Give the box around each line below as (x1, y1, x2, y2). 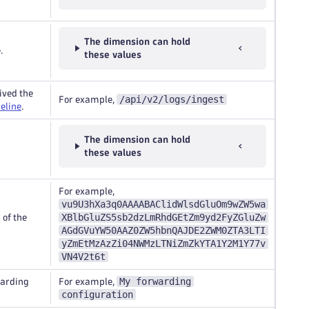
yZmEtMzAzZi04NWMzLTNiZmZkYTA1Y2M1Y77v (61, 238, 266, 249)
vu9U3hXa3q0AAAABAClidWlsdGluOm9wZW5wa (61, 199, 266, 210)
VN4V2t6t (61, 251, 106, 262)
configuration (61, 289, 133, 300)
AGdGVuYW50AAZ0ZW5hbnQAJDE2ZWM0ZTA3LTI (61, 225, 266, 236)
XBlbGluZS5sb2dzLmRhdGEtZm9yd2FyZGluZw (61, 212, 266, 223)
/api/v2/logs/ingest (119, 94, 224, 105)
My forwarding (119, 276, 191, 287)
